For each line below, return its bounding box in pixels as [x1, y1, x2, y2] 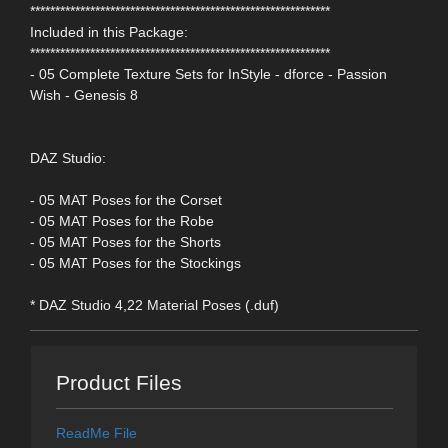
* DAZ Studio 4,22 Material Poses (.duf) [30, 297, 279, 314]
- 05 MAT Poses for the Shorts [30, 234, 221, 251]
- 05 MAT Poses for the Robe [30, 213, 214, 230]
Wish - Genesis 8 [30, 87, 138, 104]
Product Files [55, 370, 182, 394]
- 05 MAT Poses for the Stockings [30, 255, 241, 272]
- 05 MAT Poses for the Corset [30, 192, 222, 209]
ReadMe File [55, 424, 137, 441]
